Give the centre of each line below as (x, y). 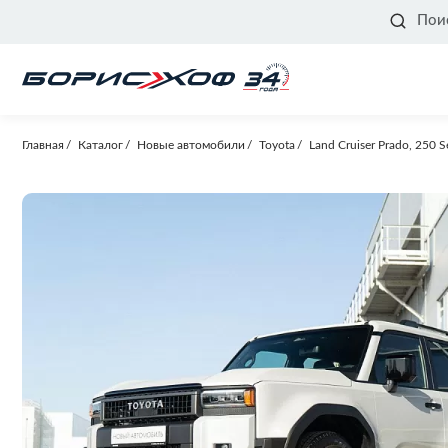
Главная (43, 145)
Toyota (277, 145)
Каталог (100, 145)
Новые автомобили (191, 145)
